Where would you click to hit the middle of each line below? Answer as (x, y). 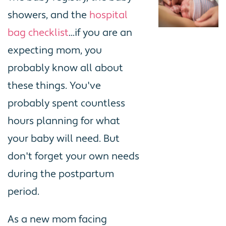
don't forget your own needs (73, 157)
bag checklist (38, 33)
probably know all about (65, 68)
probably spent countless (66, 104)
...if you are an (100, 33)
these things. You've (54, 86)
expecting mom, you (55, 51)
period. (23, 192)
